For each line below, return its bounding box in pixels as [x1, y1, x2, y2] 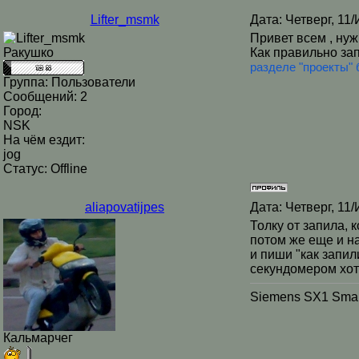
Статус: [3, 162, 50, 175]
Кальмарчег [3, 331, 73, 345]
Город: [3, 104, 42, 118]
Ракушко [3, 46, 54, 59]
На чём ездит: [3, 133, 85, 147]
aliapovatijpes [85, 200, 164, 214]
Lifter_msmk [90, 13, 159, 26]
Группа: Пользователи [3, 75, 135, 89]
